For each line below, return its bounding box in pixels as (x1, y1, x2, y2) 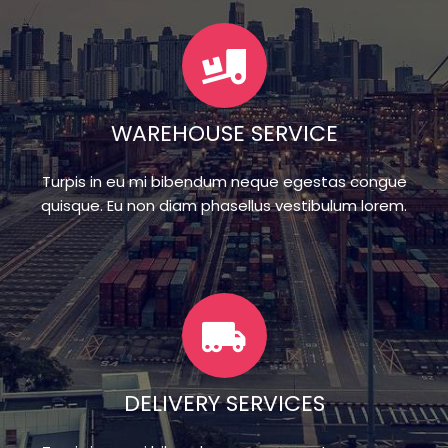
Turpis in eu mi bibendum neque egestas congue (41, 171, 407, 193)
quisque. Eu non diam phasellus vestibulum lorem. (41, 195, 407, 217)
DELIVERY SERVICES (123, 388, 325, 420)
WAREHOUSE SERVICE (110, 118, 338, 150)
